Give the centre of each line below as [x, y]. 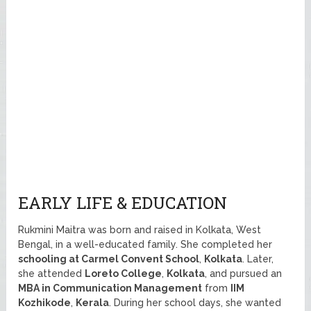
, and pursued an [244, 273]
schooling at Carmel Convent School [109, 259]
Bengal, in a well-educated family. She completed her [145, 244]
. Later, [258, 259]
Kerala [93, 302]
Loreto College [124, 273]
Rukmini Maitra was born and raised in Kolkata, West [140, 229]
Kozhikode [45, 302]
